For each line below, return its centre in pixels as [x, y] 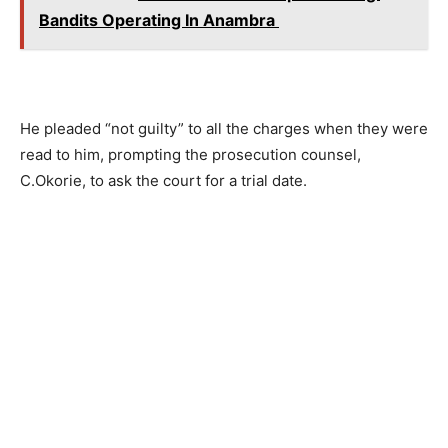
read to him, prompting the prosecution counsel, [190, 155]
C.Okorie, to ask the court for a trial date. [163, 181]
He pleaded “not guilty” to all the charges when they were [224, 129]
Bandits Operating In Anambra [159, 20]
